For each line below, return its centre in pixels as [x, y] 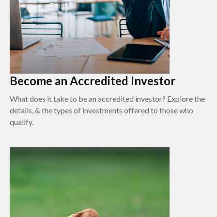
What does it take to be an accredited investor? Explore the [107, 99]
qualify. [22, 122]
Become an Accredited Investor [93, 81]
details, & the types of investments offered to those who [101, 110]
